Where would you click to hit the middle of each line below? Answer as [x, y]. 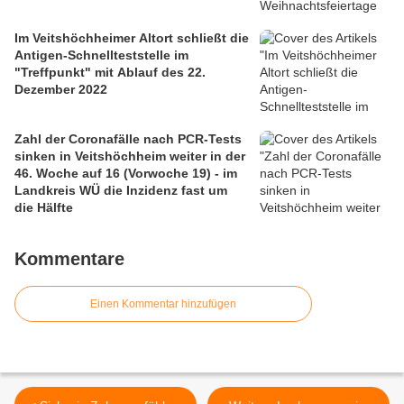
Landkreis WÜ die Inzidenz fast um [121, 190]
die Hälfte [44, 207]
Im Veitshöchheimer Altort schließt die [132, 37]
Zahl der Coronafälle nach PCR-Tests [128, 138]
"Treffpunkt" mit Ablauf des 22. [110, 72]
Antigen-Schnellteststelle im [101, 55]
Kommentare [69, 258]
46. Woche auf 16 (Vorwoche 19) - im [126, 173]
